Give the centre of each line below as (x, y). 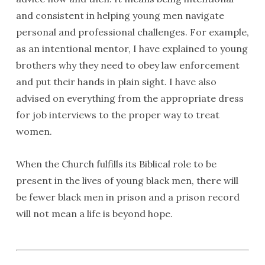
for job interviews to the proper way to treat (117, 115)
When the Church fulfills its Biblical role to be (116, 164)
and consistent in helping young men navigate (120, 15)
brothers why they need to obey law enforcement (127, 65)
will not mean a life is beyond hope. (94, 214)
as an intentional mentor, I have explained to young (132, 49)
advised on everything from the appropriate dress (130, 98)
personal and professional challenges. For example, (132, 32)
